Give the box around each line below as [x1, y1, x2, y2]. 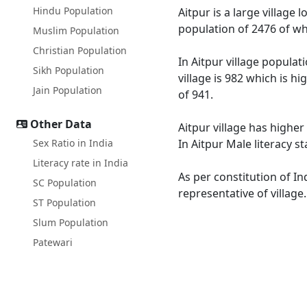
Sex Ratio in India [33, 136, 113, 149]
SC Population [33, 176, 97, 189]
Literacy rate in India [33, 156, 128, 169]
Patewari [33, 236, 73, 249]
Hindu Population [33, 4, 113, 17]
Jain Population [33, 84, 102, 97]
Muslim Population [33, 24, 119, 37]
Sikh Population [33, 64, 104, 77]
